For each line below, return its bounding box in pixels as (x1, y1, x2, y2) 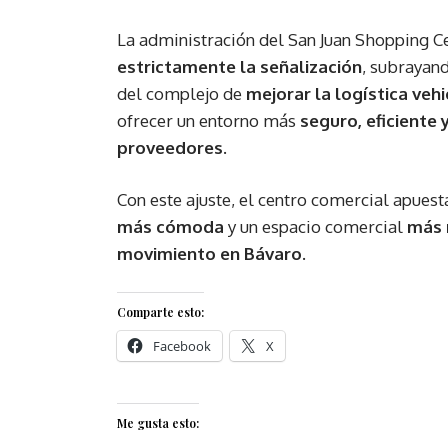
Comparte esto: (117, 304, 204, 321)
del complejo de (117, 83, 246, 105)
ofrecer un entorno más (117, 110, 300, 132)
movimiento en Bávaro (117, 243, 302, 265)
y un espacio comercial (224, 216, 407, 238)
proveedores (117, 137, 223, 159)
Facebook (153, 337, 211, 356)
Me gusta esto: (117, 415, 199, 432)
